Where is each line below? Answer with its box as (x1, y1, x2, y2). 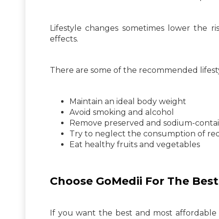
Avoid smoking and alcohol (69, 107, 174, 117)
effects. (50, 34, 78, 44)
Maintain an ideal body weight (69, 96, 186, 106)
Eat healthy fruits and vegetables (69, 139, 200, 149)
